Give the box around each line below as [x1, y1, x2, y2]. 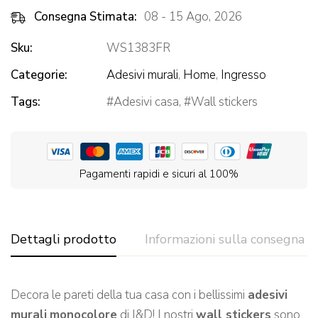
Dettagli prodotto [11, 231, 116, 248]
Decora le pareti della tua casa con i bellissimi [11, 287, 248, 304]
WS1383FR [106, 40, 170, 57]
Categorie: [11, 67, 67, 84]
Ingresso [221, 67, 266, 84]
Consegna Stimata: [34, 9, 137, 26]
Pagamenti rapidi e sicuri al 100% [79, 167, 238, 182]
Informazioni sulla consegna [145, 231, 305, 248]
